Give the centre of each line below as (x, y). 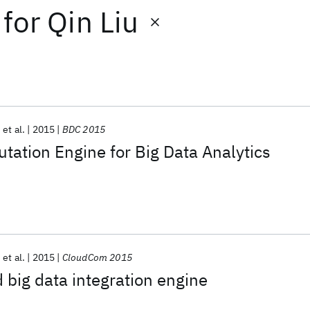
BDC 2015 (84, 129)
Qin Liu (93, 22)
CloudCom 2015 (97, 257)
